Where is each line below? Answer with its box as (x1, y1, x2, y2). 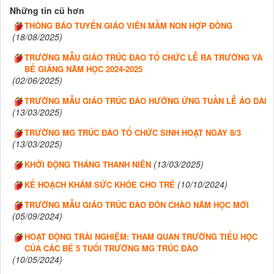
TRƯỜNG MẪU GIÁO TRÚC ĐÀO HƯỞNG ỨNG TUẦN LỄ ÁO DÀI (24, 95, 267, 107)
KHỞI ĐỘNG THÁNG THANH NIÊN (24, 158, 151, 171)
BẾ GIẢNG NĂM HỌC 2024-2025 (24, 63, 143, 75)
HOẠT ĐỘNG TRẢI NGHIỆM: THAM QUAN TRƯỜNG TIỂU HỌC (24, 231, 257, 243)
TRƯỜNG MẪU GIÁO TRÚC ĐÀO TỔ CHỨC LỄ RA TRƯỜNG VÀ (24, 51, 262, 64)
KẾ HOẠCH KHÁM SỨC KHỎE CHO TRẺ (24, 179, 175, 191)
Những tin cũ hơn (10, 4, 84, 17)
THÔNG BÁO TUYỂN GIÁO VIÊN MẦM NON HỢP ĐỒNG (24, 20, 232, 32)
